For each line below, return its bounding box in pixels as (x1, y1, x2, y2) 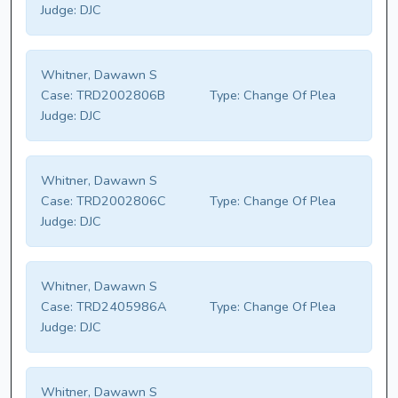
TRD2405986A (73, 298, 166, 316)
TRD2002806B (73, 86, 165, 105)
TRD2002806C (73, 192, 166, 211)
